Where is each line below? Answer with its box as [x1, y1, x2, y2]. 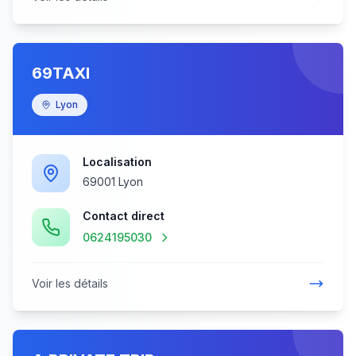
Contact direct [83, 209, 164, 222]
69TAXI [32, 64, 90, 83]
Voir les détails [32, 277, 108, 290]
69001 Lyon [83, 175, 143, 188]
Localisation [83, 155, 152, 168]
